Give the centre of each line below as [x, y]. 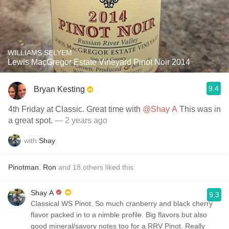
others [93, 167]
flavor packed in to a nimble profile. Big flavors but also [119, 215]
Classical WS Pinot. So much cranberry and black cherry [122, 203]
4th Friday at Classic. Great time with [75, 109]
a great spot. [30, 120]
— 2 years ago [80, 120]
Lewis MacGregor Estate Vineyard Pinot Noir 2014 [99, 62]
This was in [199, 109]
